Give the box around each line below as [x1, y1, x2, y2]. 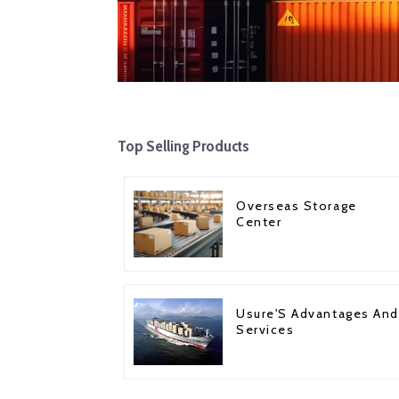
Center [236, 214, 282, 231]
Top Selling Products [118, 136, 249, 156]
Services [236, 322, 295, 338]
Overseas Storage [236, 198, 357, 215]
